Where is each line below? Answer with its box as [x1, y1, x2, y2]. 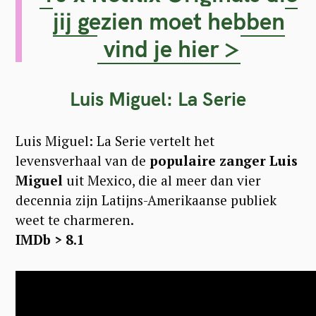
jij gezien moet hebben [52, 6, 285, 35]
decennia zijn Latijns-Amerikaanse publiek [16, 190, 276, 209]
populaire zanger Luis [146, 151, 298, 169]
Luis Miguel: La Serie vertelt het [16, 131, 214, 150]
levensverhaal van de [16, 151, 146, 169]
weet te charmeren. [16, 210, 134, 229]
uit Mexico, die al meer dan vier [63, 171, 261, 189]
